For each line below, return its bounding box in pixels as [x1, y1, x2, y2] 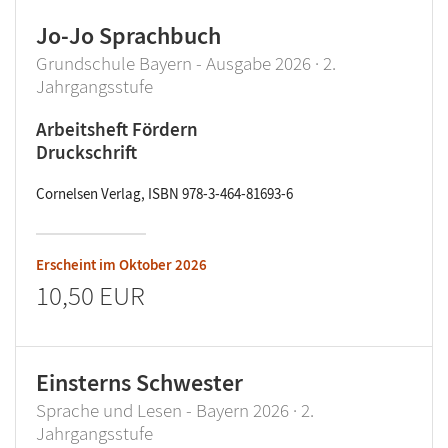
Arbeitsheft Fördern [36, 117, 198, 141]
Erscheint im [36, 255, 119, 274]
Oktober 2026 [119, 255, 207, 274]
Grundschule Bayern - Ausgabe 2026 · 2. [36, 51, 336, 75]
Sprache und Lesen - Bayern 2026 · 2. [36, 398, 314, 422]
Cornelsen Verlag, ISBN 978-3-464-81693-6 [36, 184, 293, 203]
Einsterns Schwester [36, 367, 243, 398]
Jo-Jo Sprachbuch [36, 20, 221, 51]
